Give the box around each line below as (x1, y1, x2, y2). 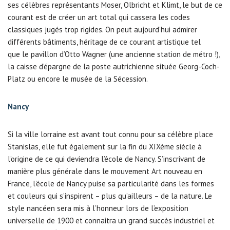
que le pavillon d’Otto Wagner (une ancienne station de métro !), (8, 49, 220, 59)
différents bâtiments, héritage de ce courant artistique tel (8, 37, 201, 47)
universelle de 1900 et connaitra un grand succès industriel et (8, 216, 215, 225)
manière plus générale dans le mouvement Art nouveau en (8, 166, 202, 176)
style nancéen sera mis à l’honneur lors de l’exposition (8, 203, 188, 213)
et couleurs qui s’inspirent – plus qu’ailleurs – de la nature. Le (8, 191, 212, 201)
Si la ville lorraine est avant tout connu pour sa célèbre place (8, 129, 213, 139)
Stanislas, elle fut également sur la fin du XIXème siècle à (8, 142, 202, 151)
